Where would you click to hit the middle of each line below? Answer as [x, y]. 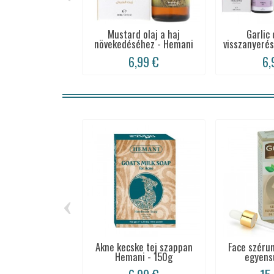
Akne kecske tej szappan [144, 247]
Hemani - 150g [144, 257]
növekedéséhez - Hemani [144, 43]
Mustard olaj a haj [144, 34]
